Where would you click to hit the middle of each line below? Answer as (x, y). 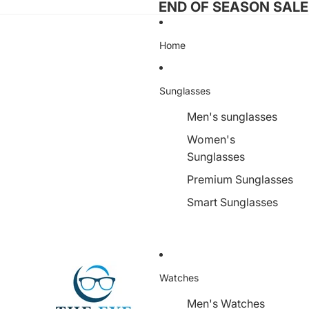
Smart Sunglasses (232, 202)
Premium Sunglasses (240, 179)
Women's (211, 139)
